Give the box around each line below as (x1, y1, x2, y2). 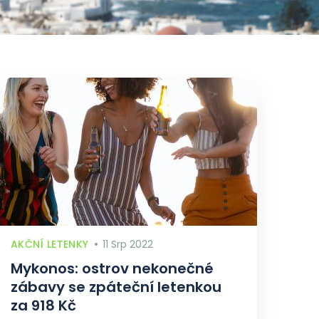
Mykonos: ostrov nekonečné (11, 258, 214, 278)
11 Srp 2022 (103, 237, 154, 251)
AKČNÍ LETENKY (11, 237, 89, 251)
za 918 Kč (11, 296, 76, 315)
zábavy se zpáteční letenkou (11, 277, 221, 297)
